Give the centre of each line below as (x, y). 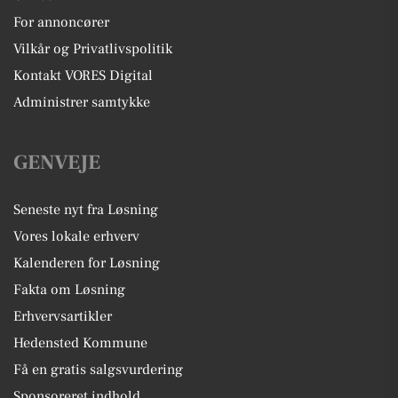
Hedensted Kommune (80, 342)
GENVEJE (57, 162)
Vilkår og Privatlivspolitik (93, 48)
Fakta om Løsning (69, 289)
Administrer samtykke (82, 102)
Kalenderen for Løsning (87, 263)
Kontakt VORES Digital (83, 75)
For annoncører (61, 22)
